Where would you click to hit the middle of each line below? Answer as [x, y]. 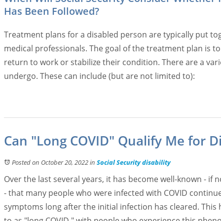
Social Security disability [134, 162]
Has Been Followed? [52, 11]
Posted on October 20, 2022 [50, 162]
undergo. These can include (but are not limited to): [100, 76]
